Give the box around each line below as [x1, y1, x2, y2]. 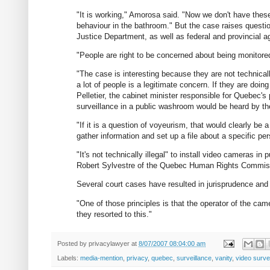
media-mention [80, 254, 123, 262]
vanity [215, 254, 232, 262]
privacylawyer [89, 239, 130, 247]
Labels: [57, 254, 80, 262]
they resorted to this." [77, 209, 152, 219]
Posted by [57, 239, 89, 247]
